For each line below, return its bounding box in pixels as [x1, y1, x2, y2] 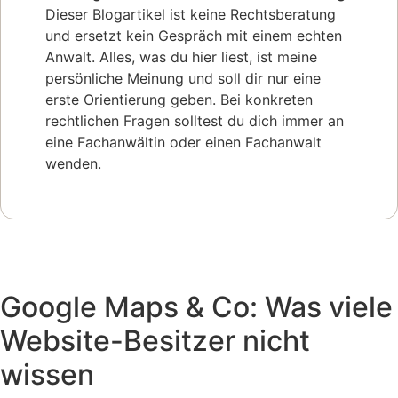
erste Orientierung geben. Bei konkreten [45, 91, 313, 109]
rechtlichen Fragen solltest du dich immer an [45, 112, 344, 131]
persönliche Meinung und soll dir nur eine [45, 69, 321, 88]
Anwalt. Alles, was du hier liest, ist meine [45, 48, 317, 67]
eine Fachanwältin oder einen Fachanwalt [45, 133, 322, 152]
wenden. [45, 155, 101, 173]
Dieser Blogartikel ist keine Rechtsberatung [45, 5, 336, 24]
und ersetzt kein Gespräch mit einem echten [45, 27, 342, 45]
